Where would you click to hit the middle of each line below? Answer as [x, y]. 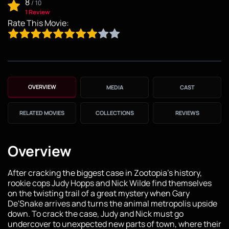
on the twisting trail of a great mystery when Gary [99, 193]
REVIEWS [187, 112]
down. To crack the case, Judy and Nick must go [96, 213]
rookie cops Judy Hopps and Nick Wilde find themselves [110, 183]
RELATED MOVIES [42, 112]
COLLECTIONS [114, 112]
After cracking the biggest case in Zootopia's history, [105, 173]
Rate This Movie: [38, 23]
